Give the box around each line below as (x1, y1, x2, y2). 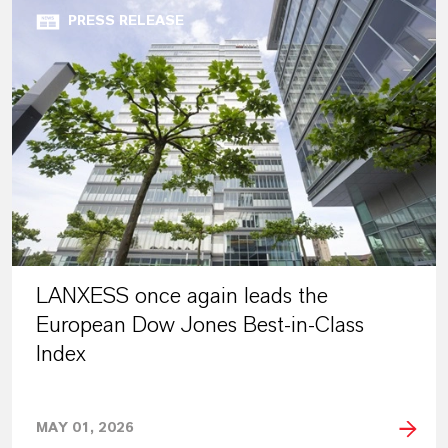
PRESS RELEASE (68, 14, 184, 29)
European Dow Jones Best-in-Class (36, 313, 364, 336)
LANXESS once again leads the (36, 284, 328, 307)
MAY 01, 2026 (36, 420, 134, 435)
